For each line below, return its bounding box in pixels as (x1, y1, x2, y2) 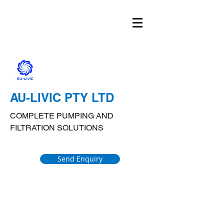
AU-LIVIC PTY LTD (10, 90, 114, 104)
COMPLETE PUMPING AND (10, 111, 113, 120)
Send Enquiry (57, 154, 102, 163)
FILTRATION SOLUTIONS (10, 123, 103, 132)
